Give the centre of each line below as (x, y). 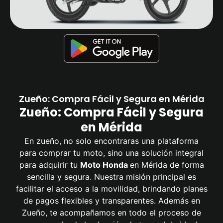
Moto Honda (105, 165)
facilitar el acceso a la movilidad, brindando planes (111, 189)
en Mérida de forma (167, 165)
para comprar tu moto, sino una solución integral (111, 153)
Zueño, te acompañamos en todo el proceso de (111, 213)
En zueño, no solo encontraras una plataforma (111, 141)
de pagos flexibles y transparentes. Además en (111, 201)
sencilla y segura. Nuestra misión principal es (111, 177)
